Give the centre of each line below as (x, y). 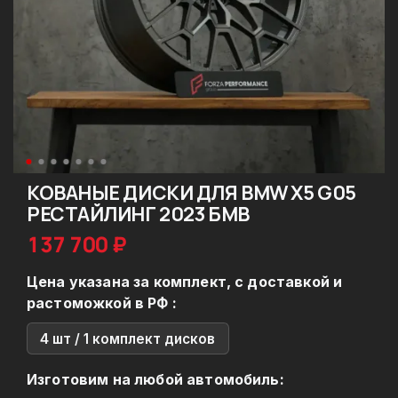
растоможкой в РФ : (102, 303)
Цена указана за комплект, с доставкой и (185, 282)
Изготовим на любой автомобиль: (155, 379)
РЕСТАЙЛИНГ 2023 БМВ (138, 215)
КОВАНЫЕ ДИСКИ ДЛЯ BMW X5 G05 (191, 193)
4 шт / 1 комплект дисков (128, 338)
